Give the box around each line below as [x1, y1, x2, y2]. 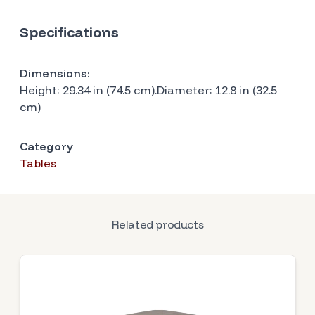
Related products [111, 217, 204, 231]
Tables [19, 156, 56, 170]
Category [19, 139, 73, 153]
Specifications [19, 23, 119, 41]
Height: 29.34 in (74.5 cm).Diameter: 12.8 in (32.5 [19, 83, 277, 97]
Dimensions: [19, 66, 90, 80]
